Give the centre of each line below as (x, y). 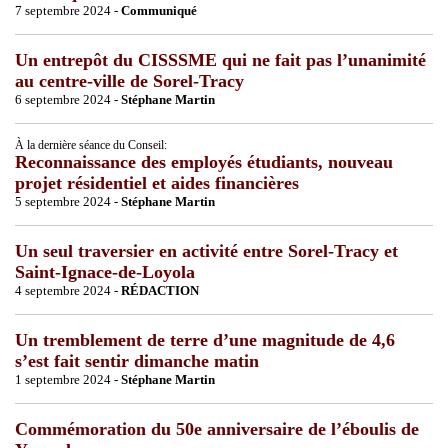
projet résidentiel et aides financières (157, 182)
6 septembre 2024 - (68, 99)
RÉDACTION (160, 290)
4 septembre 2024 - (68, 290)
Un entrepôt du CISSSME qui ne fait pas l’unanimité (220, 59)
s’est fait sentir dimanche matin (137, 360)
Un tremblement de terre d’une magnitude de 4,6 (205, 339)
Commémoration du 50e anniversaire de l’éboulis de (217, 428)
